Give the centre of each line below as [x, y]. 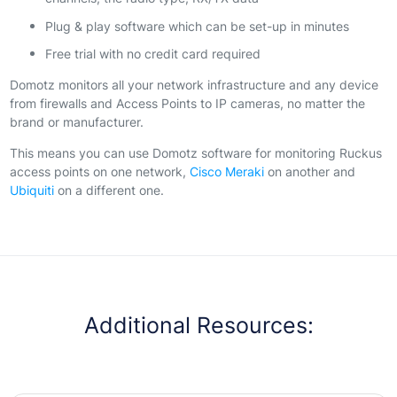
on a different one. [109, 191]
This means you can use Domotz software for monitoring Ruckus [195, 153]
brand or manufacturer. [76, 122]
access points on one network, [99, 172]
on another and [309, 172]
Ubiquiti [31, 191]
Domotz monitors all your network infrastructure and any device [194, 85]
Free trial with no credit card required [152, 54]
